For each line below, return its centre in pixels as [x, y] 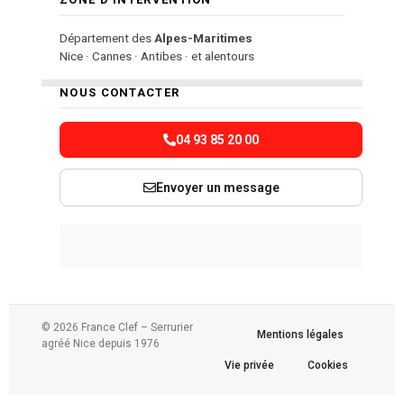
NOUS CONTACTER [120, 92]
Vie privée [249, 365]
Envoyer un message [217, 188]
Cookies [328, 365]
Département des [107, 38]
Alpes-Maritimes [203, 38]
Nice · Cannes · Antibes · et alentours [157, 56]
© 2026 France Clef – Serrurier [117, 327]
